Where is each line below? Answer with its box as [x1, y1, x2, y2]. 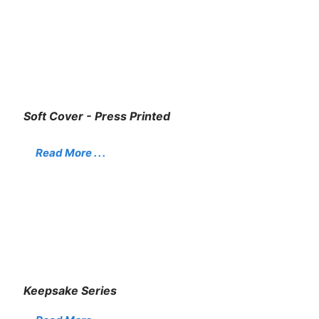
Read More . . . [36, 145, 106, 159]
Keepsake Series [23, 283, 117, 298]
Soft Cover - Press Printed [23, 109, 171, 124]
